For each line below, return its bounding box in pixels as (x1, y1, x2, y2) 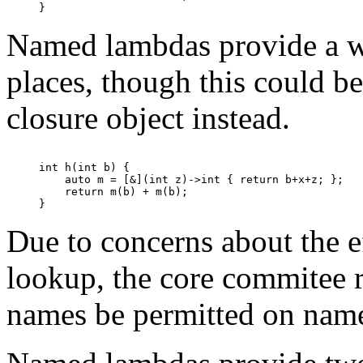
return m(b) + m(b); (39, 185, 188, 198)
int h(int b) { (39, 160, 130, 173)
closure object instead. (6, 100, 290, 135)
